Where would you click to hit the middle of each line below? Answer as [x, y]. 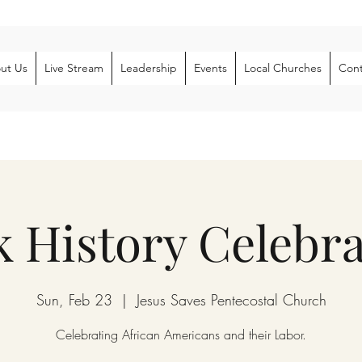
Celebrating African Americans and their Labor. [181, 335]
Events [210, 68]
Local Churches [283, 68]
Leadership [149, 68]
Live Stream [74, 68]
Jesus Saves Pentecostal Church [231, 300]
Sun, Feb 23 [74, 300]
